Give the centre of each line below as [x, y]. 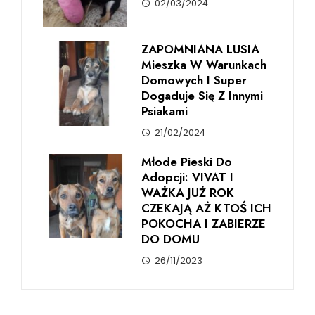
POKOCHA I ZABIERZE [204, 223]
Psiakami [165, 111]
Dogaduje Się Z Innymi [202, 95]
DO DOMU [171, 239]
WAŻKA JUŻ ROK [188, 192]
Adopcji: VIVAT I [187, 177]
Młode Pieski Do [187, 161]
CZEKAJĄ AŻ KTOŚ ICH [206, 208]
